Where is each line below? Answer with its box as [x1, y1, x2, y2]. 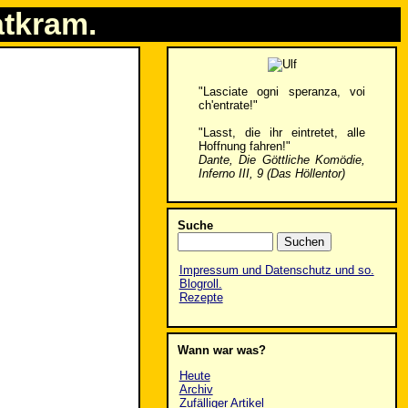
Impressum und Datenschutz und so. [178, 263, 374, 278]
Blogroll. [178, 277, 222, 291]
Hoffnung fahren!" [198, 138, 291, 153]
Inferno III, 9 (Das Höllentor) [198, 166, 345, 180]
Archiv [178, 382, 213, 396]
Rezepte [178, 291, 223, 305]
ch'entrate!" [198, 97, 258, 112]
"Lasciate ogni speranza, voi [198, 84, 366, 98]
